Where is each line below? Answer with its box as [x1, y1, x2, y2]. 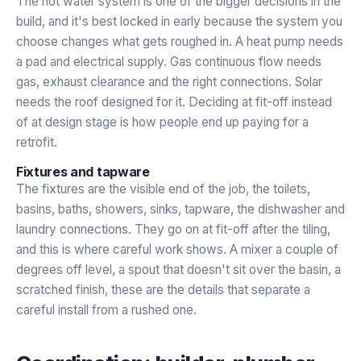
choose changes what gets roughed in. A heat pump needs [16, 33, 343, 49]
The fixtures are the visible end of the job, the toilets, [16, 180, 310, 197]
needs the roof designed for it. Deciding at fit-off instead [16, 93, 332, 110]
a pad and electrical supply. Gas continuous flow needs [16, 53, 322, 69]
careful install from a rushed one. [16, 301, 197, 317]
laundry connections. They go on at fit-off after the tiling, [16, 221, 330, 237]
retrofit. [16, 134, 57, 150]
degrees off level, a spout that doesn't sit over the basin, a [16, 261, 341, 277]
